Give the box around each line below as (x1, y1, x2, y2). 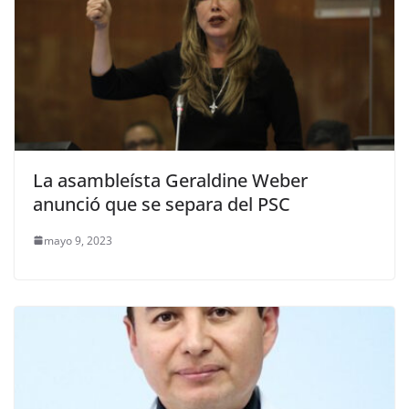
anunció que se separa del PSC (33, 191, 290, 216)
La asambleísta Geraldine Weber (33, 167, 308, 193)
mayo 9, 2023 (44, 232, 112, 248)
